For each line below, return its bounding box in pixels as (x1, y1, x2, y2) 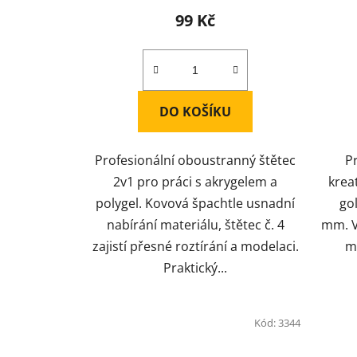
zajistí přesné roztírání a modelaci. (92, 237, 299, 255)
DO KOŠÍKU (159, 102, 232, 120)
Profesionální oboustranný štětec (95, 151, 296, 169)
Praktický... (163, 258, 228, 277)
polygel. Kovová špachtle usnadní (96, 194, 296, 212)
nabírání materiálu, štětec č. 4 (106, 215, 284, 233)
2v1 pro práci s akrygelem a (113, 172, 278, 190)
